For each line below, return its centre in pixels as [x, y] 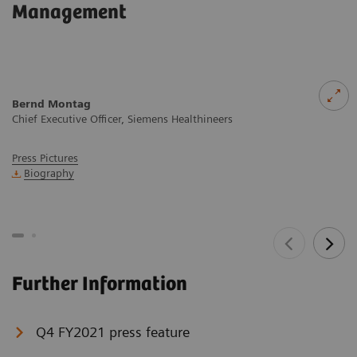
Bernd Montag [51, 104]
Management [69, 13]
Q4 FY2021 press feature [113, 332]
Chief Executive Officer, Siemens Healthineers [122, 119]
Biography [49, 173]
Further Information [100, 284]
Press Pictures [45, 158]
